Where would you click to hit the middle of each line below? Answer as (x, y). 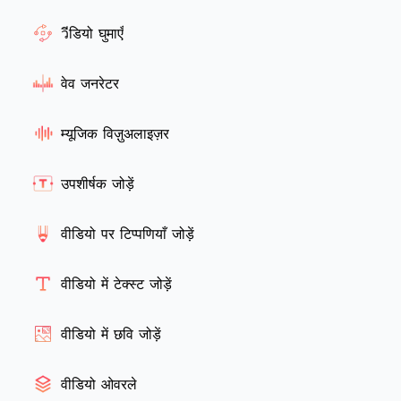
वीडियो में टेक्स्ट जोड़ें (116, 283)
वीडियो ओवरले (99, 384)
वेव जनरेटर (90, 83)
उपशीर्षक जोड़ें (98, 183)
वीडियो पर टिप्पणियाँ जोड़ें (128, 233)
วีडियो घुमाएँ (92, 33)
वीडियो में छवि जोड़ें (111, 333)
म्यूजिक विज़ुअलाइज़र (115, 133)
